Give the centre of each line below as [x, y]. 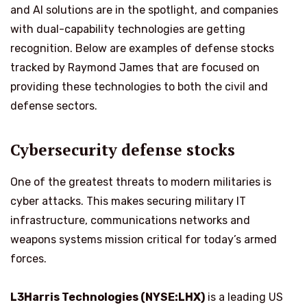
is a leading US [244, 297]
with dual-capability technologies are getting [128, 29]
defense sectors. [54, 106]
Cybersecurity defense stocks [123, 150]
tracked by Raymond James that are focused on [135, 68]
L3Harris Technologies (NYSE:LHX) [108, 297]
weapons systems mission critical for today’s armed [144, 239]
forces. [28, 258]
